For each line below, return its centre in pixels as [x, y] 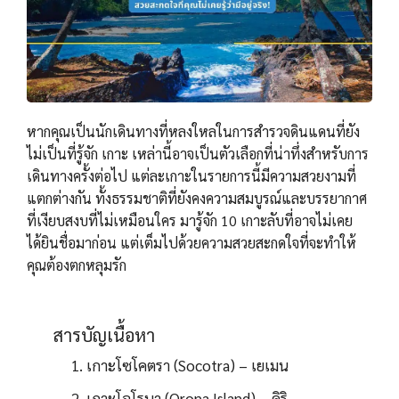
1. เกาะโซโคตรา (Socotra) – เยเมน [180, 366]
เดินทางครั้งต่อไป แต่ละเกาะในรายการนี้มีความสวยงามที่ [191, 175]
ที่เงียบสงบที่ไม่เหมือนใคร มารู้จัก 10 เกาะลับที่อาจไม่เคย [190, 220]
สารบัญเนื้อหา [104, 335]
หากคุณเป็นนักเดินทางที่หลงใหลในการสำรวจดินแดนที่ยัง [193, 131]
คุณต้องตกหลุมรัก [77, 265]
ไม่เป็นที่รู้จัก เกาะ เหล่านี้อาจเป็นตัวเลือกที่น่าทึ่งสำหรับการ [198, 153]
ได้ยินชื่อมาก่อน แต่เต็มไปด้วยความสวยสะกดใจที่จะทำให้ [191, 242]
